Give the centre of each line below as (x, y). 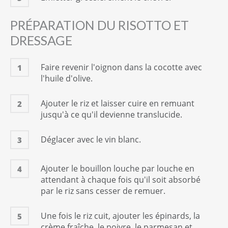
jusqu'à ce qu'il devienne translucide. (111, 114)
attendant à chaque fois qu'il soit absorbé (121, 179)
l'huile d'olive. (67, 78)
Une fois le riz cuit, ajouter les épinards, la (120, 216)
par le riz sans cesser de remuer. (103, 191)
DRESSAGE (41, 40)
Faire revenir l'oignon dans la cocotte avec (121, 67)
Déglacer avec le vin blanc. (91, 139)
